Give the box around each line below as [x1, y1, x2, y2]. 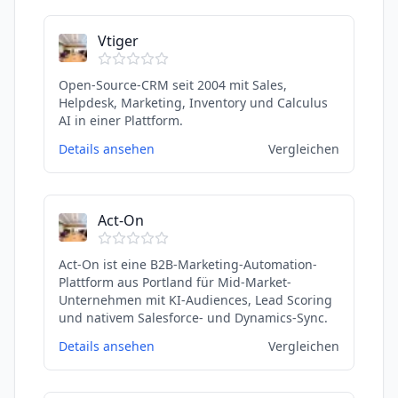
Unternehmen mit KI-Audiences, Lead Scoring [59, 291, 332, 308]
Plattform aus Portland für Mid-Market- [59, 274, 291, 291]
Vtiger [98, 31, 139, 51]
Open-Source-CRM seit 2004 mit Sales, [59, 76, 287, 93]
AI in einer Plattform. [59, 112, 183, 129]
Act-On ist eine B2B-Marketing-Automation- [59, 256, 317, 273]
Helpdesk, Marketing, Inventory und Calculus [59, 94, 328, 111]
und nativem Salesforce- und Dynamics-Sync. [59, 309, 328, 326]
